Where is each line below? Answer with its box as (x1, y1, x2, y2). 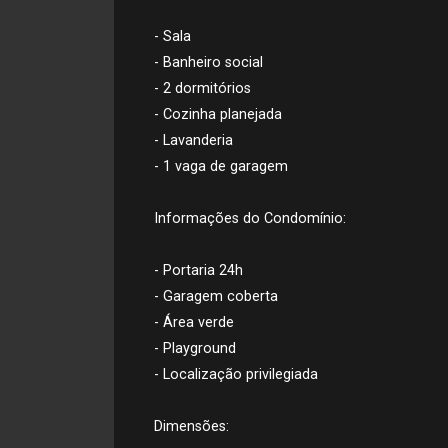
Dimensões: (154, 418, 229, 435)
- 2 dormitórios (154, 80, 251, 97)
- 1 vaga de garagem (154, 158, 288, 175)
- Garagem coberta (154, 288, 278, 305)
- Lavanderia (154, 132, 233, 149)
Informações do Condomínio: (154, 210, 346, 227)
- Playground (154, 340, 236, 357)
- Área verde (154, 314, 234, 331)
